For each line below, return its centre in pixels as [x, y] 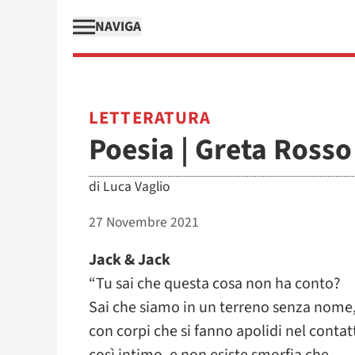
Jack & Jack [130, 260]
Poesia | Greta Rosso [220, 150]
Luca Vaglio [136, 187]
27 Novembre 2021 [144, 222]
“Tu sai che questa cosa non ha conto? [215, 284]
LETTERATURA [150, 118]
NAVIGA [118, 27]
